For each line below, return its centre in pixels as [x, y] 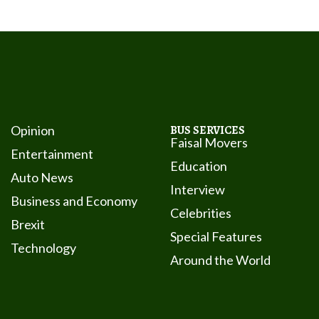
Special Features [216, 237]
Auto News [42, 178]
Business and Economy [74, 201]
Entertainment [52, 154]
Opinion [32, 131]
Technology [43, 248]
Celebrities [200, 213]
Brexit [27, 225]
